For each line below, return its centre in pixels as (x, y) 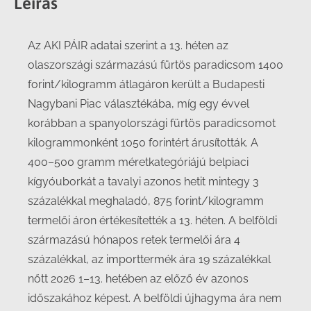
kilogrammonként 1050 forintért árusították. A (143, 143)
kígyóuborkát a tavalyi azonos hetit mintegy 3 (143, 182)
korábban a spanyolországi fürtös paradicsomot (152, 123)
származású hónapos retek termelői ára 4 (134, 240)
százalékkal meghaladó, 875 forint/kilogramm (146, 201)
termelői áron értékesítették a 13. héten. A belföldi (152, 220)
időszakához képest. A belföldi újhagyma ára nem (155, 298)
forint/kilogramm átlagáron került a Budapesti (146, 84)
